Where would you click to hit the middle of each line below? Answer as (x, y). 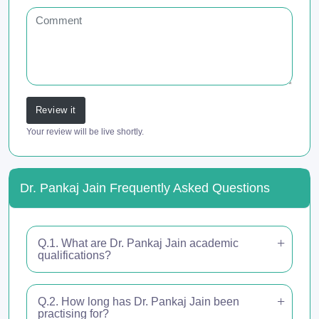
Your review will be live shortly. (85, 132)
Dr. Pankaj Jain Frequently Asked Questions (145, 188)
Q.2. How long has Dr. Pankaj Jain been (138, 302)
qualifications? (74, 256)
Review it (56, 110)
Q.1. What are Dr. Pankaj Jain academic (138, 244)
